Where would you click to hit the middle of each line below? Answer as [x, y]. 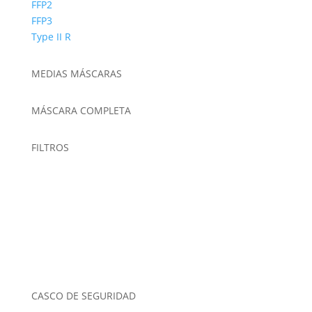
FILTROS [50, 147]
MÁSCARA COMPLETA [81, 110]
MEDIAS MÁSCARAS [76, 73]
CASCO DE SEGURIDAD [83, 296]
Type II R [51, 37]
